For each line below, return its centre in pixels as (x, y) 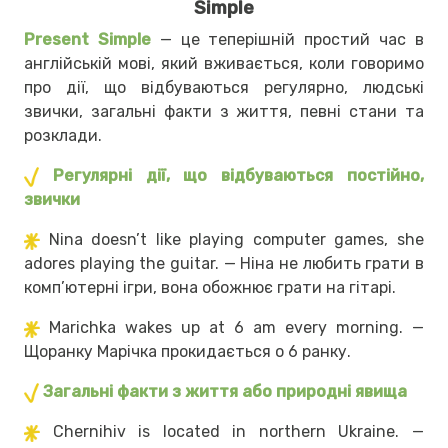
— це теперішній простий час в (287, 40)
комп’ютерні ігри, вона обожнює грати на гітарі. (210, 288)
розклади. (65, 136)
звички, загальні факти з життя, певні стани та (224, 112)
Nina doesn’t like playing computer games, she (236, 240)
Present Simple (87, 40)
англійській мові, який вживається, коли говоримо (224, 64)
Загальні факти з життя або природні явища (225, 392)
